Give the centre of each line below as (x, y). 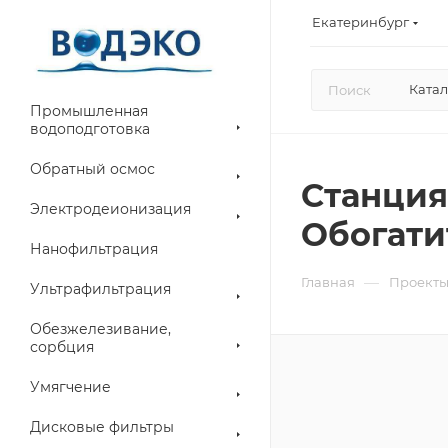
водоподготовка (90, 129)
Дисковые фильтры (102, 427)
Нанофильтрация (94, 249)
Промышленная (89, 111)
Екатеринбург (360, 21)
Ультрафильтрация (100, 289)
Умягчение (70, 387)
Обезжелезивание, (100, 329)
